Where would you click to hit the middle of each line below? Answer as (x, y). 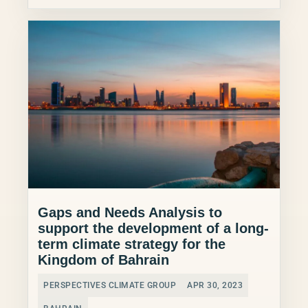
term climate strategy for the (132, 244)
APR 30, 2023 (215, 286)
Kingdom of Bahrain (103, 260)
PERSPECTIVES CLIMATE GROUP (110, 286)
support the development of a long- (153, 229)
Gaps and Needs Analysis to (130, 213)
